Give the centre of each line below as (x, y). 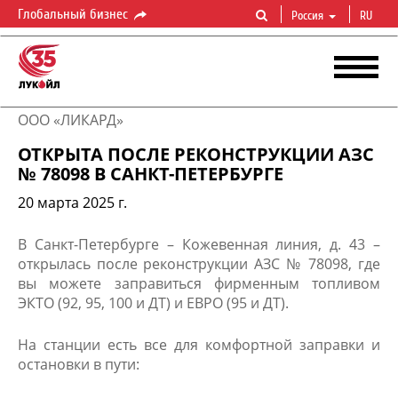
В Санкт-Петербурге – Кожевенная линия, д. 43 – (199, 244)
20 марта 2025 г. (72, 203)
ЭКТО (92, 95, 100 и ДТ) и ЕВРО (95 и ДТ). (153, 303)
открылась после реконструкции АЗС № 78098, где (199, 264)
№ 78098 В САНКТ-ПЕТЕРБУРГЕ (151, 174)
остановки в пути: (79, 364)
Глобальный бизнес (75, 14)
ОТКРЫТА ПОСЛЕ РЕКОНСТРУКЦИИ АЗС (196, 154)
